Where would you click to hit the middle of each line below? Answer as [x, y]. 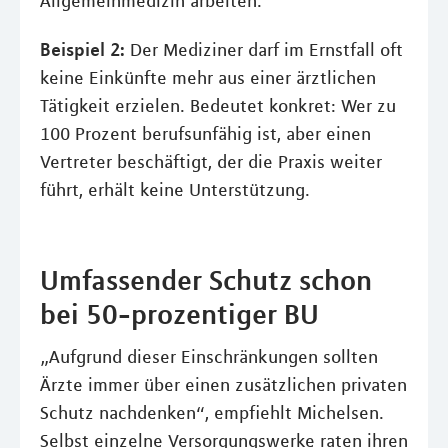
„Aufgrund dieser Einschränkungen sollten [209, 356]
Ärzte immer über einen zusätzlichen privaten [223, 384]
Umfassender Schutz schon [206, 279]
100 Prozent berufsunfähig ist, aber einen [205, 133]
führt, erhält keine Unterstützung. [175, 189]
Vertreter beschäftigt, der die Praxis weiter [211, 161]
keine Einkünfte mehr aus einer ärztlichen [208, 77]
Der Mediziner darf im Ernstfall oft [264, 49]
